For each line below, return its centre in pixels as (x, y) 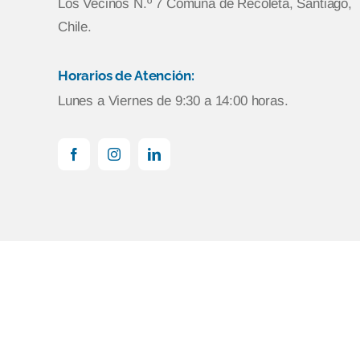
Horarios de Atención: (126, 76)
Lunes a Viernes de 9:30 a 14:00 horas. (173, 101)
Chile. (74, 27)
